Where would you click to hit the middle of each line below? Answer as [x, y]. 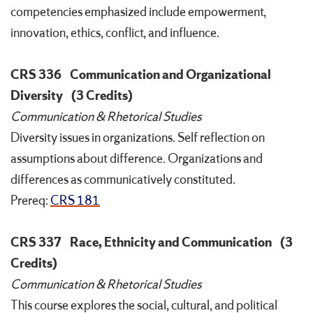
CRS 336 [36, 75]
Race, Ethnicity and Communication [171, 243]
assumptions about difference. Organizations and [137, 159]
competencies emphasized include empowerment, [138, 12]
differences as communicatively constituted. [123, 180]
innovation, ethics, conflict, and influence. [115, 33]
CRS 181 [75, 201]
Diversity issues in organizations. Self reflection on [138, 138]
